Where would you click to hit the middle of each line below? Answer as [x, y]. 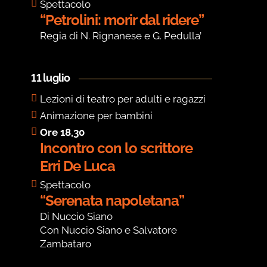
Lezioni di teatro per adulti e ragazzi [123, 99]
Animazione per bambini [97, 116]
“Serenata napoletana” [112, 201]
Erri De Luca [78, 166]
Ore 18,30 [63, 133]
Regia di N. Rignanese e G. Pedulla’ [121, 36]
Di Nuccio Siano [77, 217]
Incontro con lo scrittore [117, 148]
